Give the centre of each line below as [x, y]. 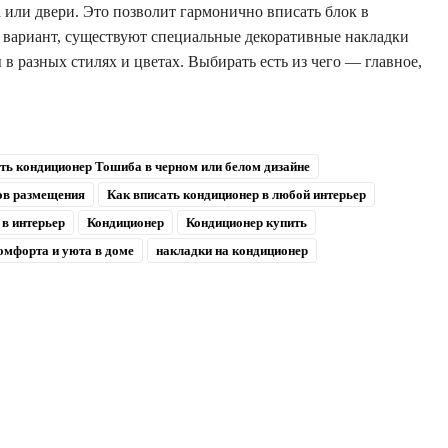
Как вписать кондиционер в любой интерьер [236, 194]
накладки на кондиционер [232, 250]
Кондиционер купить [246, 222]
